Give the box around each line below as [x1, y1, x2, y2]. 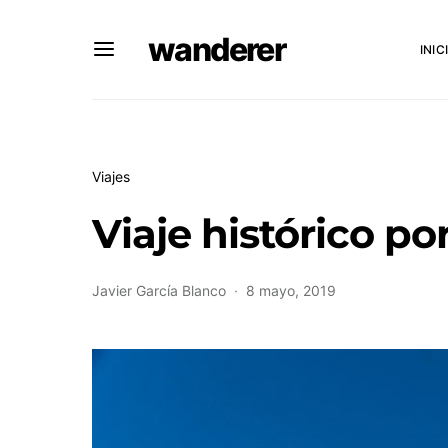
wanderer [148, 29, 286, 69]
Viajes [92, 168, 130, 185]
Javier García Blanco [92, 282, 226, 299]
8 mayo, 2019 [246, 282, 336, 299]
